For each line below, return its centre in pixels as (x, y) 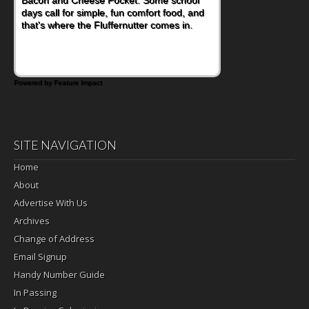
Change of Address (54, 238)
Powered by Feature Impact (58, 82)
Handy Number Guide (59, 274)
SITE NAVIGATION (65, 144)
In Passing (35, 292)
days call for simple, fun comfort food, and (113, 12)
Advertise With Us (51, 202)
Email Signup (40, 256)
